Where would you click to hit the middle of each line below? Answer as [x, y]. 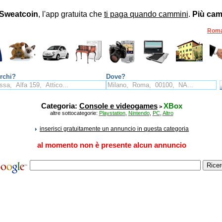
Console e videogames [118, 106]
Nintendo [139, 113]
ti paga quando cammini [146, 14]
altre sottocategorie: [74, 113]
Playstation [112, 113]
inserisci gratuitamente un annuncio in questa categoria [114, 129]
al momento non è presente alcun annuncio [111, 145]
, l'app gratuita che [71, 14]
